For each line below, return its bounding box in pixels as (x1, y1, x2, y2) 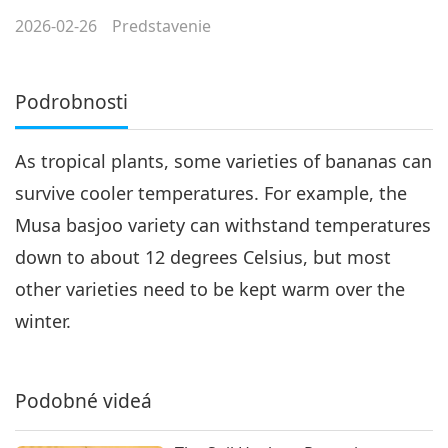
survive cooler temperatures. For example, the (15, 181, 407, 206)
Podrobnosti (15, 88, 128, 116)
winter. (15, 309, 71, 334)
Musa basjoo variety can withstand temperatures (15, 213, 431, 238)
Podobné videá (15, 387, 152, 415)
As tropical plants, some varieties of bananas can (15, 149, 432, 174)
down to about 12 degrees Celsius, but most (15, 245, 391, 270)
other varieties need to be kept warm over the (15, 277, 405, 302)
